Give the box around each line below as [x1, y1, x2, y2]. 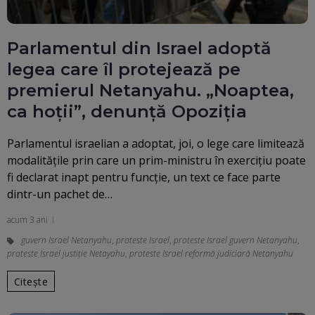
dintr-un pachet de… [7, 186, 112, 202]
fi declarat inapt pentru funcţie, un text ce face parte [7, 169, 281, 186]
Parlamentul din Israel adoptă [7, 38, 271, 59]
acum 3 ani [7, 214, 48, 226]
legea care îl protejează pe [7, 59, 240, 80]
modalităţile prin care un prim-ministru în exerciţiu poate [7, 153, 306, 169]
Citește [14, 274, 48, 288]
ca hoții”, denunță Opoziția [7, 101, 247, 122]
